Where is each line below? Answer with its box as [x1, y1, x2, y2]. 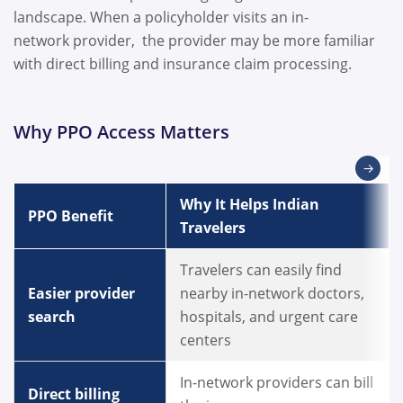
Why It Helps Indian [180, 194, 319, 215]
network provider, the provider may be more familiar [13, 30, 375, 50]
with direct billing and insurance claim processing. [13, 53, 355, 74]
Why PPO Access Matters [13, 120, 234, 145]
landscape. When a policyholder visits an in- [13, 6, 309, 27]
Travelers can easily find [180, 260, 342, 281]
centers [180, 330, 235, 351]
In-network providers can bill [180, 372, 373, 393]
